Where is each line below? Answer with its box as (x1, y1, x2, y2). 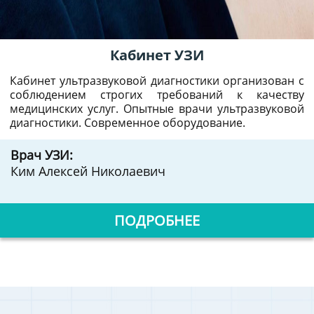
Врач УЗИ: (11, 146, 73, 163)
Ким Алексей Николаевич (11, 163, 165, 179)
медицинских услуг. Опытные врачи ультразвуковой (10, 101, 304, 116)
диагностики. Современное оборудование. (10, 115, 245, 130)
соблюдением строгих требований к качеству (10, 87, 304, 102)
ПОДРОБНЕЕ (114, 211, 200, 230)
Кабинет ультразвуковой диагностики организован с (10, 73, 304, 88)
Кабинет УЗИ (110, 46, 204, 64)
